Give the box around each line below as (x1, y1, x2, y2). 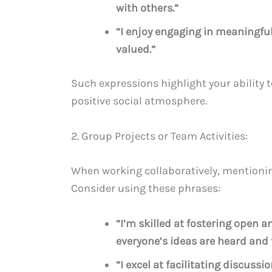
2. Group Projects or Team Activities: (71, 129, 248, 143)
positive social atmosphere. (71, 93, 207, 107)
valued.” (116, 42, 155, 56)
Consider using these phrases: (71, 182, 220, 195)
